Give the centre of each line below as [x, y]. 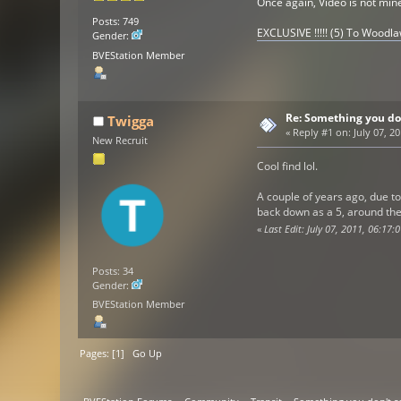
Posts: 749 [116, 22]
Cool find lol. [287, 166]
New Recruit [120, 141]
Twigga [130, 121]
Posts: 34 [113, 271]
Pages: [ [98, 354]
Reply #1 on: [322, 133]
